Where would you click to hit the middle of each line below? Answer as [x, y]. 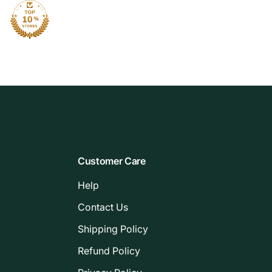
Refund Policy [109, 251]
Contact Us [103, 207]
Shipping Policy [113, 229]
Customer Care [112, 161]
